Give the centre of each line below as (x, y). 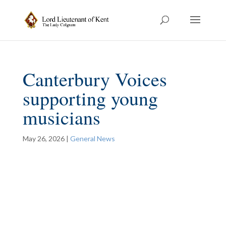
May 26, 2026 (43, 138)
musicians (61, 117)
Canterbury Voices (95, 79)
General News (92, 138)
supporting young (90, 98)
